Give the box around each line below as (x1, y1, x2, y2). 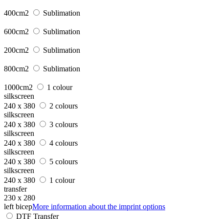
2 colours (49, 101, 78, 110)
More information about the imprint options (32, 202, 165, 211)
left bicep (4, 202, 32, 211)
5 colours (49, 157, 78, 166)
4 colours (49, 138, 78, 147)
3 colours (49, 120, 78, 129)
